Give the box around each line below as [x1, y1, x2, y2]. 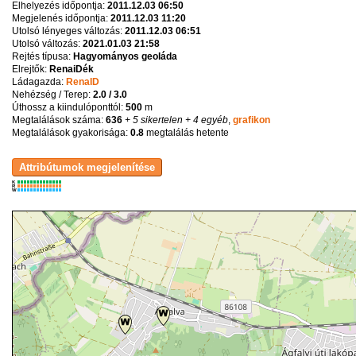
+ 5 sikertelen [122, 114, 183, 126]
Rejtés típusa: [11, 51, 73, 62]
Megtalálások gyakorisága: [11, 127, 130, 138]
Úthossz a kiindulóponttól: [11, 102, 126, 113]
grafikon [232, 114, 270, 126]
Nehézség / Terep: [11, 89, 93, 100]
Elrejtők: [11, 64, 49, 75]
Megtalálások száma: [11, 114, 106, 126]
